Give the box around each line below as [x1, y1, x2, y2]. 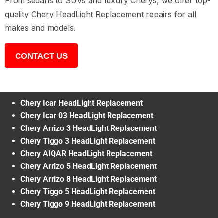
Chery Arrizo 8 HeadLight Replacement [20, 174, 157, 184]
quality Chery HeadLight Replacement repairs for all [5, 9, 196, 19]
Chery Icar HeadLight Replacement [20, 98, 143, 108]
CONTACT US [15, 52, 68, 61]
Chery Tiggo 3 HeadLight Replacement [20, 136, 155, 146]
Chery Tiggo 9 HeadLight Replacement [20, 200, 155, 209]
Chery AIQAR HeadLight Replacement [20, 149, 152, 159]
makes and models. [5, 23, 75, 33]
